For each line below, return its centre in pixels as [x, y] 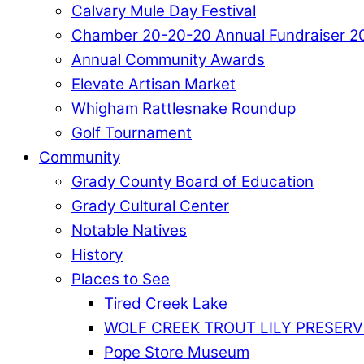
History [97, 254]
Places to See [121, 279]
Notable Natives [129, 230]
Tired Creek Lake [166, 303]
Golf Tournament [132, 132]
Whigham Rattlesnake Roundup [184, 108]
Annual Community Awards [168, 59]
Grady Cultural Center [150, 206]
